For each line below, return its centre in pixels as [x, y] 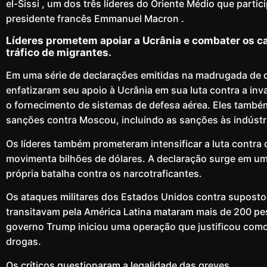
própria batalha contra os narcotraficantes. [104, 173]
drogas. [24, 242]
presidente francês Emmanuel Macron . [95, 18]
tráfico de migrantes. [59, 53]
